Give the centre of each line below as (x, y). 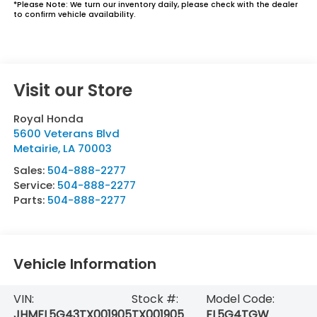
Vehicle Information (85, 264)
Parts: (30, 200)
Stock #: (155, 299)
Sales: (30, 170)
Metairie (35, 148)
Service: (35, 185)
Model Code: (240, 299)
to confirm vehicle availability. (74, 14)
